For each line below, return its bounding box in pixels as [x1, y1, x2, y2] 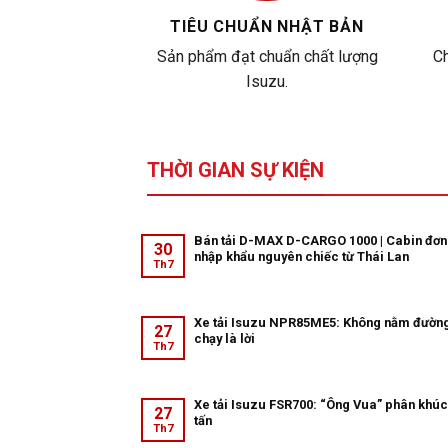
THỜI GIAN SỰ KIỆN [147, 158, 324, 183]
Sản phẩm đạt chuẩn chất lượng [156, 47, 378, 67]
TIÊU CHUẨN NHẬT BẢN [170, 17, 364, 37]
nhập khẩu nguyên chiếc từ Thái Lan [193, 248, 409, 264]
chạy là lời [193, 330, 255, 346]
